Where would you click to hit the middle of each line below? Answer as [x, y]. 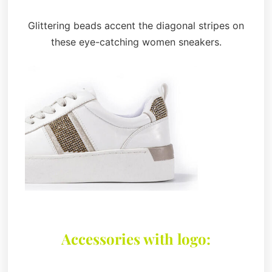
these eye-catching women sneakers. [136, 42]
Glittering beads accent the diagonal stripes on [136, 26]
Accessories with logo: [136, 238]
